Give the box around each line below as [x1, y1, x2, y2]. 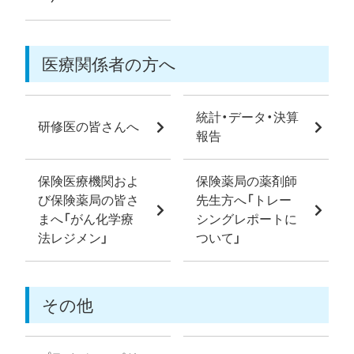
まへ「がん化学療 [38, 213, 134, 227]
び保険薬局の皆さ [38, 194, 139, 208]
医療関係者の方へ [42, 55, 176, 74]
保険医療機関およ [38, 175, 139, 189]
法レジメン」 [38, 232, 108, 246]
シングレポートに [196, 213, 297, 227]
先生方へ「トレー [196, 194, 292, 208]
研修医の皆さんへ [38, 120, 139, 134]
